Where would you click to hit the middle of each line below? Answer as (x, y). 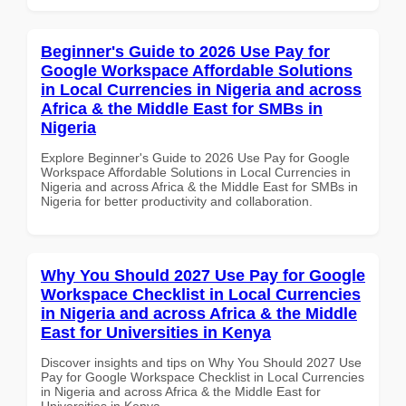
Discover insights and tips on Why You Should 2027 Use (201, 362)
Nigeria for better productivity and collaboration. (177, 201)
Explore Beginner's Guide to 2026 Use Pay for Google (195, 157)
